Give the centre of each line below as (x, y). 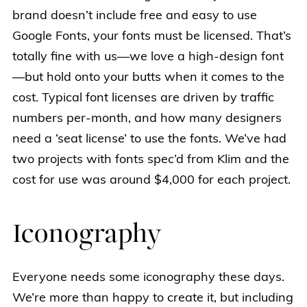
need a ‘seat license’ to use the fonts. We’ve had (149, 140)
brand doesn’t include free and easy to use (135, 16)
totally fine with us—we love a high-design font (148, 58)
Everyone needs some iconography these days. (148, 278)
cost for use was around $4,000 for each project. (151, 181)
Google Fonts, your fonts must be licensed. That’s (152, 37)
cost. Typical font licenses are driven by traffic (143, 99)
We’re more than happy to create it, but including (153, 299)
